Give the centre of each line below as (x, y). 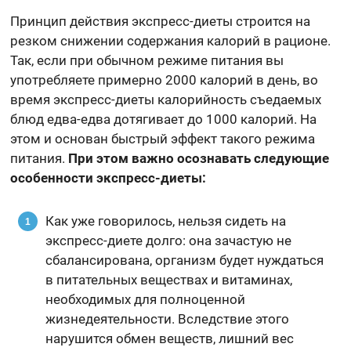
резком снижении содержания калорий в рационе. (171, 40)
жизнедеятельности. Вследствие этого (168, 318)
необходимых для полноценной (146, 299)
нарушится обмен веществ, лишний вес (170, 338)
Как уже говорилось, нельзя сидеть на (166, 221)
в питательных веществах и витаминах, (169, 279)
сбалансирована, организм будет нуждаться (185, 260)
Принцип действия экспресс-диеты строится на (161, 21)
